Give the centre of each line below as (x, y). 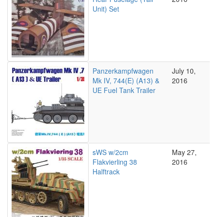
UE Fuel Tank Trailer (124, 90)
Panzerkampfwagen (123, 71)
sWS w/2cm (110, 152)
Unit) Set (106, 9)
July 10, (184, 71)
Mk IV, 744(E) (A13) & (126, 80)
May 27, (184, 152)
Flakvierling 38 (115, 162)
